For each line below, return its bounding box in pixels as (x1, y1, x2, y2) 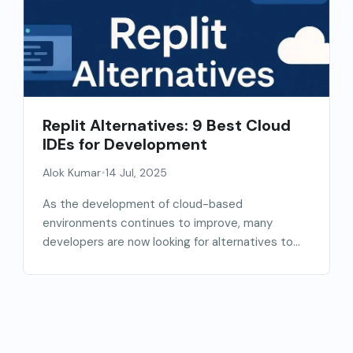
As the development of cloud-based (43, 196, 243, 213)
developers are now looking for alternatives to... (43, 234, 301, 251)
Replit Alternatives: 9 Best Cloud (43, 115, 292, 136)
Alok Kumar (43, 165, 102, 180)
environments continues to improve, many (43, 215, 273, 232)
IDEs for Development (43, 134, 208, 155)
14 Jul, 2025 (106, 165, 168, 180)
